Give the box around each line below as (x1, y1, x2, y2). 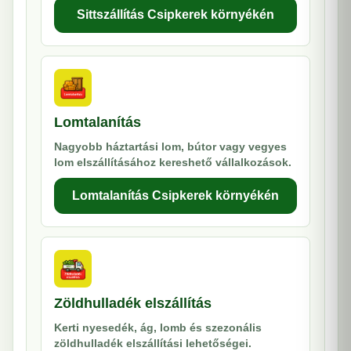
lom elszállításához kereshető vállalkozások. (54, 156, 291, 168)
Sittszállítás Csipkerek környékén (77, 8, 274, 21)
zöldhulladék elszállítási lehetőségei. (54, 337, 251, 349)
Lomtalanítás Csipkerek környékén (72, 189, 279, 202)
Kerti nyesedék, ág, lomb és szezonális (54, 321, 262, 334)
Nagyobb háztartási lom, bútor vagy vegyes (54, 140, 287, 153)
